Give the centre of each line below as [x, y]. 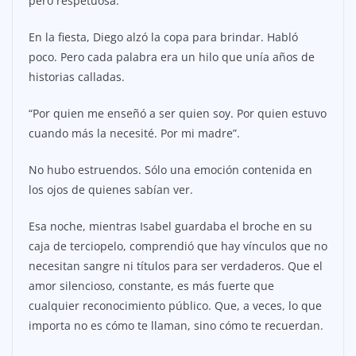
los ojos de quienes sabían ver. [111, 190]
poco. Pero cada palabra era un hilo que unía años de [172, 57]
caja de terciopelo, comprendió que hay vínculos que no [178, 246]
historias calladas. [77, 77]
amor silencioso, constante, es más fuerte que [151, 286]
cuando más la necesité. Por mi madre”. [134, 133]
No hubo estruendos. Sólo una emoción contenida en [170, 170]
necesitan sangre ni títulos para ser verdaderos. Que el [176, 266]
